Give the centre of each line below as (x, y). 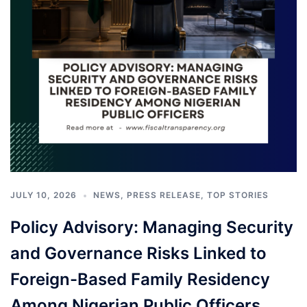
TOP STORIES (238, 195)
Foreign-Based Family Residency (140, 279)
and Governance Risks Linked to (138, 253)
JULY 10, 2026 (44, 195)
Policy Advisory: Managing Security (152, 227)
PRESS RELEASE (164, 195)
